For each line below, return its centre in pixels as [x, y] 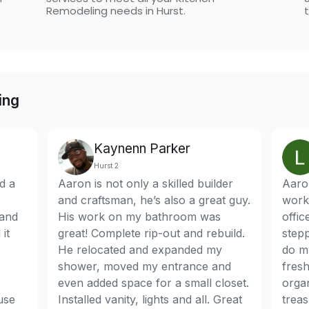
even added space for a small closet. [153, 283]
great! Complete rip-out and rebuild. [151, 233]
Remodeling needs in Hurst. [116, 11]
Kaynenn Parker [142, 149]
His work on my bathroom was [139, 217]
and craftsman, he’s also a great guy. [154, 200]
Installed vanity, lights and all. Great [150, 299]
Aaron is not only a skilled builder [146, 183]
